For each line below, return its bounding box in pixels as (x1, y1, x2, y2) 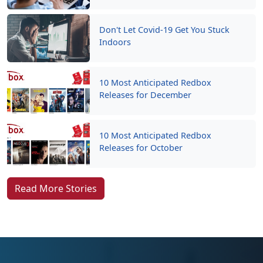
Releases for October (99, 142, 183, 154)
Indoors (99, 36, 131, 48)
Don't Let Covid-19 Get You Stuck (99, 24, 230, 36)
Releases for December (99, 89, 192, 101)
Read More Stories (15, 182, 97, 195)
